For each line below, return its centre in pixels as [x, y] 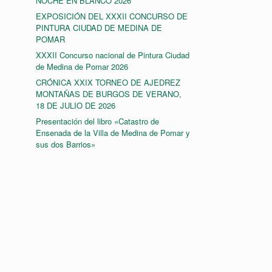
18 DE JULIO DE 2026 [76, 105]
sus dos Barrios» [66, 144]
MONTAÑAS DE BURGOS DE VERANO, [109, 94]
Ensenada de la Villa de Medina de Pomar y [113, 133]
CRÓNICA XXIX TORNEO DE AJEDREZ [108, 82]
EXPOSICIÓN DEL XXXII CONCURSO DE [112, 16]
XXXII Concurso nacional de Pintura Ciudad [113, 55]
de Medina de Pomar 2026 [82, 66]
